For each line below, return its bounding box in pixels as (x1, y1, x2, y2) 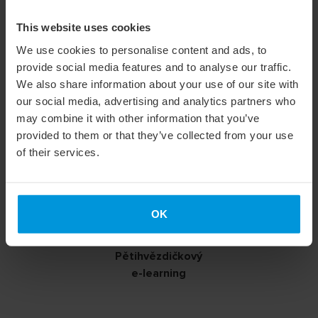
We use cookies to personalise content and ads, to (16, 43, 267, 56)
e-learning (131, 266, 187, 281)
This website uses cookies (16, 21, 151, 33)
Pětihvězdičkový (115, 249, 203, 264)
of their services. (16, 146, 99, 158)
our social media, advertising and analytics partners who (16, 94, 295, 107)
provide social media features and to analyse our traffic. (16, 60, 292, 73)
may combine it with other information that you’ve (16, 111, 260, 124)
